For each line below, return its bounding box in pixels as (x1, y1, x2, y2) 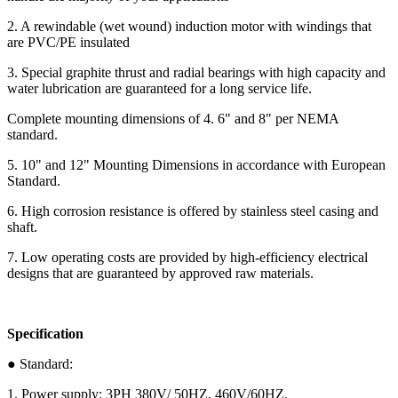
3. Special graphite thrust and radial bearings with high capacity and (7, 64, 386, 80)
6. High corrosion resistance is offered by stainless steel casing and (7, 203, 378, 219)
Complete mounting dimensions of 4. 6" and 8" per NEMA (7, 110, 338, 126)
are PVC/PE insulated (7, 34, 130, 50)
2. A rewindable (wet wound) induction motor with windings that (7, 18, 371, 34)
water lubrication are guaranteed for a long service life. (7, 80, 312, 96)
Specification (7, 325, 84, 341)
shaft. (7, 219, 37, 235)
